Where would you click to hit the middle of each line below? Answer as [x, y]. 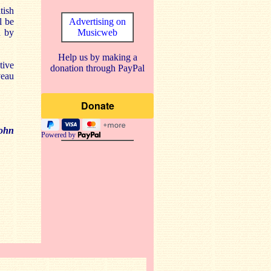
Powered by [59, 135]
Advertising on [97, 21]
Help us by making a [97, 57]
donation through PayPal [97, 68]
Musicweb [97, 32]
